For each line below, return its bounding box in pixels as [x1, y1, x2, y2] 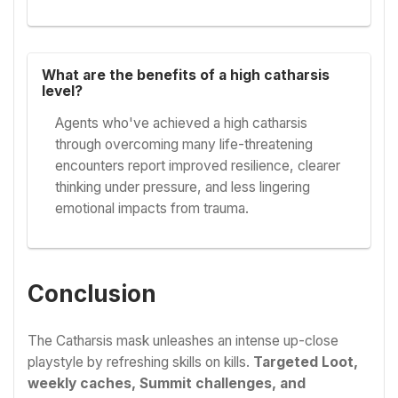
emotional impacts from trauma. [55, 200, 250, 218]
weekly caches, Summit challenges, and [28, 375, 306, 393]
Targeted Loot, [253, 354, 358, 371]
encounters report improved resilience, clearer [55, 157, 341, 175]
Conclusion [28, 279, 156, 307]
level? [41, 82, 83, 99]
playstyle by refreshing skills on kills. [28, 354, 253, 371]
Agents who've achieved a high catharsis [55, 115, 308, 132]
